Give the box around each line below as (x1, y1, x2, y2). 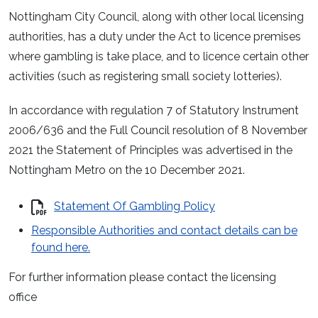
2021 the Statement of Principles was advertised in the (9, 143, 292, 158)
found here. (31, 241, 90, 255)
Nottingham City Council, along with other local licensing (9, 9, 304, 23)
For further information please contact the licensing (9, 270, 276, 285)
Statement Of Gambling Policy (54, 199, 215, 213)
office (9, 290, 40, 305)
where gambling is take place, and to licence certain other (9, 49, 309, 63)
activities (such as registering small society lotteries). (9, 69, 282, 83)
